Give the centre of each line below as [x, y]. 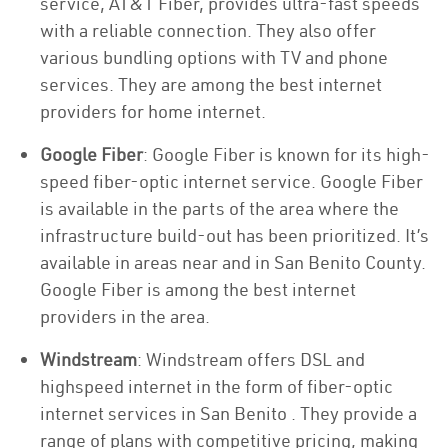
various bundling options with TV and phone [214, 57]
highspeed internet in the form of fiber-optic [216, 386]
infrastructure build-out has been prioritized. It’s [234, 235]
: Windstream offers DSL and [251, 359]
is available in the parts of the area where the [219, 208]
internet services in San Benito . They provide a [228, 413]
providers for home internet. [153, 111]
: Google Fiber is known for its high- [286, 154]
